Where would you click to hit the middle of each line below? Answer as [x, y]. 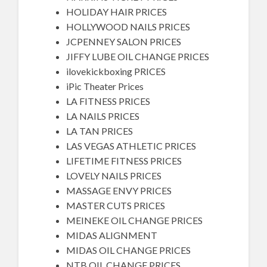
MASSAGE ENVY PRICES [119, 191]
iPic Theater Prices [105, 86]
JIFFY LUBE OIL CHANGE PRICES [138, 57]
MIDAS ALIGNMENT [112, 235]
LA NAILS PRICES [103, 116]
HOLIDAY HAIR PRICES [117, 12]
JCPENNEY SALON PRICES [124, 42]
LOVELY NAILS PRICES [114, 176]
